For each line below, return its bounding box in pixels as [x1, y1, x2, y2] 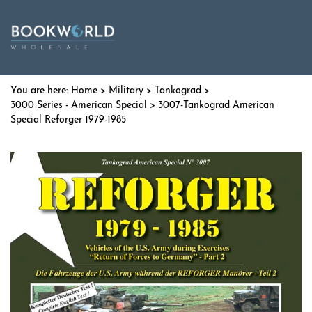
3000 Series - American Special [10, 100, 147, 111]
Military [109, 86, 143, 96]
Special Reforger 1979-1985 [10, 115, 126, 125]
